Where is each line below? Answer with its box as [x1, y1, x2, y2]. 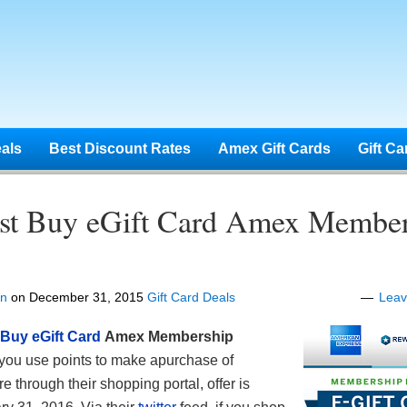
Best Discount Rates [49, 141, 191, 156]
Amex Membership [104, 329, 233, 344]
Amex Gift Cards [218, 141, 331, 156]
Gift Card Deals [147, 290, 235, 304]
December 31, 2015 [29, 290, 144, 304]
